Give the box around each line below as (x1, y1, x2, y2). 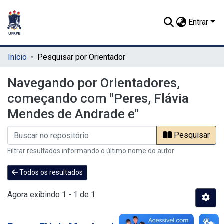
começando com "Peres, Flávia (7, 91, 189, 106)
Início (8, 52, 27, 62)
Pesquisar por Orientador (37, 52, 125, 62)
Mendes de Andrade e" (7, 106, 139, 121)
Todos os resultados (18, 168, 83, 176)
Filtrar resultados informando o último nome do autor (7, 147, 174, 155)
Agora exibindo (7, 189, 62, 199)
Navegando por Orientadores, (7, 75, 180, 90)
